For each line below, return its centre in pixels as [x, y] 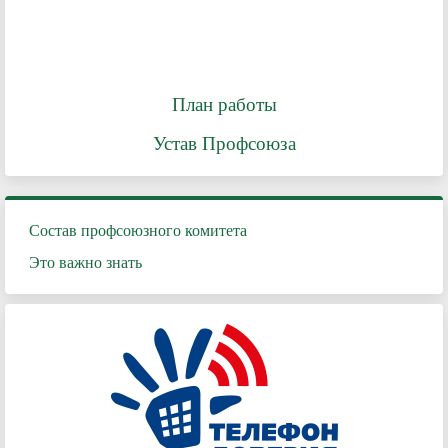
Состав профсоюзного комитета [138, 230]
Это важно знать [85, 262]
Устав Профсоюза [224, 143]
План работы [224, 104]
